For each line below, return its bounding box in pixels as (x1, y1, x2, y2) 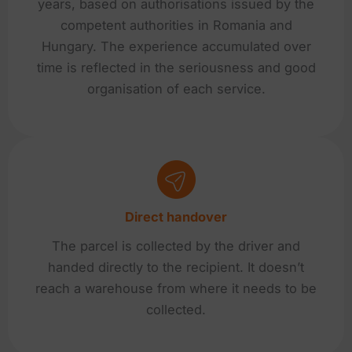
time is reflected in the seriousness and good (36, 60, 316, 76)
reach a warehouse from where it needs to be (35, 280, 317, 296)
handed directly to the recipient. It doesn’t (48, 258, 304, 275)
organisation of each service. (86, 81, 266, 97)
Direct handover (125, 208, 227, 225)
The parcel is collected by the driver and (52, 237, 300, 254)
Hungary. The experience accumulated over (41, 38, 311, 55)
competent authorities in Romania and (60, 17, 292, 34)
